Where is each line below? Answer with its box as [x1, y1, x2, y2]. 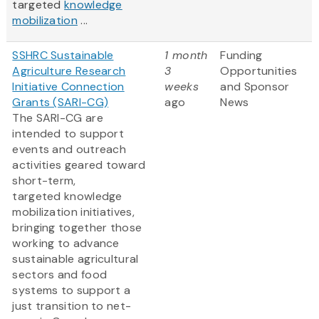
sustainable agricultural [12, 251, 139, 267]
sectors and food [12, 267, 108, 283]
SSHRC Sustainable [12, 48, 114, 63]
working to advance [12, 236, 120, 251]
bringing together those [12, 220, 142, 236]
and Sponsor [220, 79, 290, 95]
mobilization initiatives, [12, 204, 135, 220]
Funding [220, 48, 263, 63]
